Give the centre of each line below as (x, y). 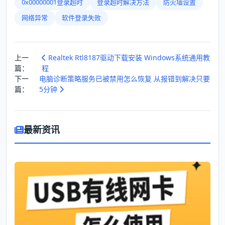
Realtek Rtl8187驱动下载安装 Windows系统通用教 (128, 57)
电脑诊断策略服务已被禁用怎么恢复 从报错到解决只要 (125, 78)
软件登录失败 (81, 17)
